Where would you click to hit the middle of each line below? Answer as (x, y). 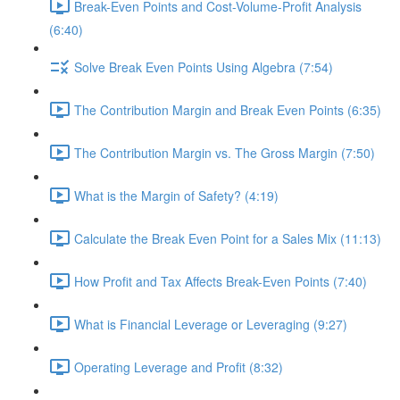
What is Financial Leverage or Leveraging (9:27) (211, 324)
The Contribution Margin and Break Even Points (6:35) (228, 109)
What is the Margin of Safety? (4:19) (176, 195)
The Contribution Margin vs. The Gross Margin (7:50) (225, 152)
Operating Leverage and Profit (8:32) (179, 367)
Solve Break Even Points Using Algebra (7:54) (204, 67)
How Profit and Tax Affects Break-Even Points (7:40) (221, 281)
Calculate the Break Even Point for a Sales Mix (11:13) (228, 238)
